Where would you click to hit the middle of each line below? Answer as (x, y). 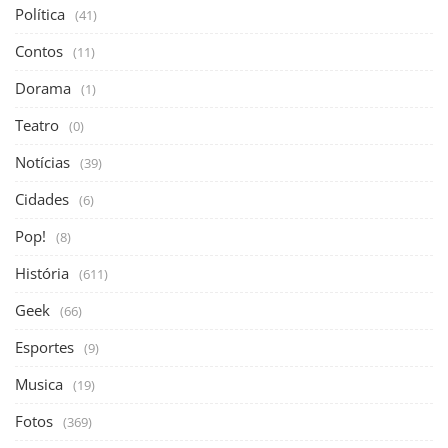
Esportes (44, 346)
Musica (39, 383)
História (42, 272)
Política (40, 13)
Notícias (42, 161)
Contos (39, 50)
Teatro (37, 124)
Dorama (43, 87)
